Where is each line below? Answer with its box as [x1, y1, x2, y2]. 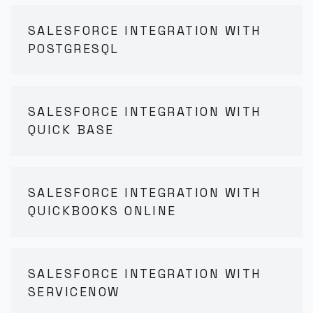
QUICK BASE [28, 122, 115, 138]
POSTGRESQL [28, 41, 119, 57]
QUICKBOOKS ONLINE [28, 203, 177, 219]
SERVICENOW [28, 284, 120, 300]
